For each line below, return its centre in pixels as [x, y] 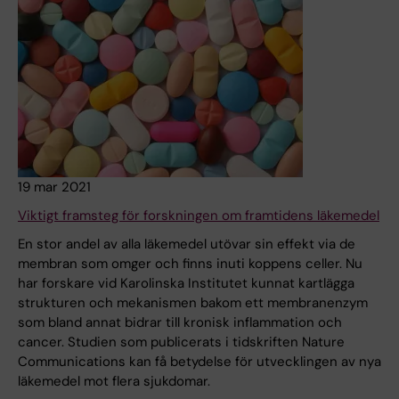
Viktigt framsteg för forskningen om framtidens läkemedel [199, 216]
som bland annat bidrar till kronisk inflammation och [180, 323]
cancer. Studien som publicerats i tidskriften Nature [181, 342]
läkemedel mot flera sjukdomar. [114, 382]
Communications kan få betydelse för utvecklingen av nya [199, 362]
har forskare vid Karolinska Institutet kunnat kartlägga [186, 284]
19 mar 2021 [54, 187]
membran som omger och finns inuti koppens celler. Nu [190, 264]
